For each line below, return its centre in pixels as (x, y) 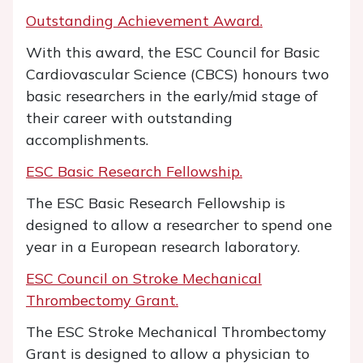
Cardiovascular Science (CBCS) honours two (177, 74)
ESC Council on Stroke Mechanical (144, 278)
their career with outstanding (129, 118)
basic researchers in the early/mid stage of (172, 96)
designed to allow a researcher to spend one (179, 225)
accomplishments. (87, 140)
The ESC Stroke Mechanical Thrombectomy (176, 332)
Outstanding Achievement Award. (144, 21)
